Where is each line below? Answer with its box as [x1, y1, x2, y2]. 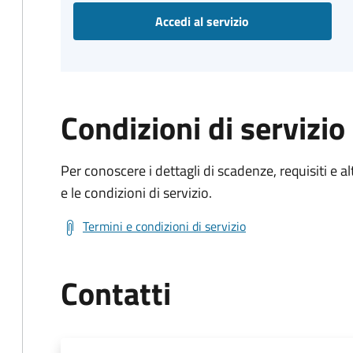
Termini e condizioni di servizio [83, 217, 246, 236]
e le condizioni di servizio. [61, 182, 212, 203]
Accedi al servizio [155, 12, 250, 31]
